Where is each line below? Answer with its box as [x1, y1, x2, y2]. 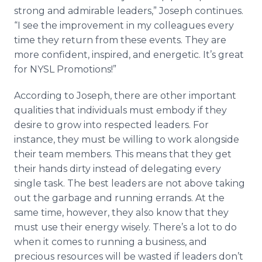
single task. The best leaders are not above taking [14, 178, 245, 189]
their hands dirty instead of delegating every [14, 163, 221, 174]
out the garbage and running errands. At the [14, 192, 225, 204]
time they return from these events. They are [14, 35, 226, 46]
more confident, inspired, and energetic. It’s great [14, 49, 244, 60]
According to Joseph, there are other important [14, 90, 236, 101]
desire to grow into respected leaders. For [14, 119, 209, 130]
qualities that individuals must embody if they [14, 105, 227, 116]
